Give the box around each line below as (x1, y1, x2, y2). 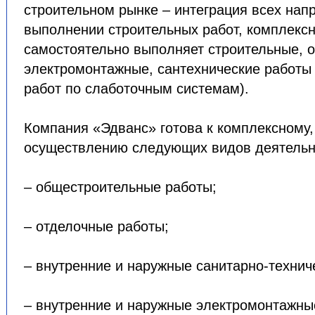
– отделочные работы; (24, 219, 169, 234)
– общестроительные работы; (24, 179, 217, 195)
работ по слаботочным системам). (24, 81, 249, 96)
